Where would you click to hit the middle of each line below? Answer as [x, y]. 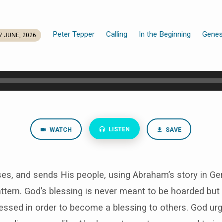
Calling [117, 34]
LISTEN [118, 129]
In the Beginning [165, 34]
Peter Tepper [74, 34]
